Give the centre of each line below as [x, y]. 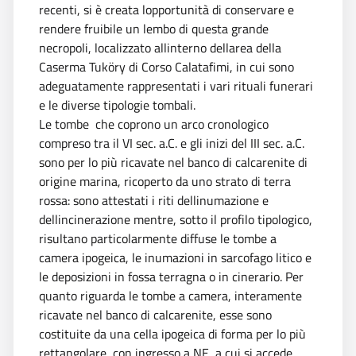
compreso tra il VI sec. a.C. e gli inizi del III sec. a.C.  [173, 143]
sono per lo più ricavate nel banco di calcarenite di [173, 162]
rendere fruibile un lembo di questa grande [154, 28]
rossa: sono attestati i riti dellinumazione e [154, 200]
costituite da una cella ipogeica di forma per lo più [172, 333]
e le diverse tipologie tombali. [117, 104]
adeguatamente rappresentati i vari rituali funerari [176, 85]
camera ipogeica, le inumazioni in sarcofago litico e [175, 257]
